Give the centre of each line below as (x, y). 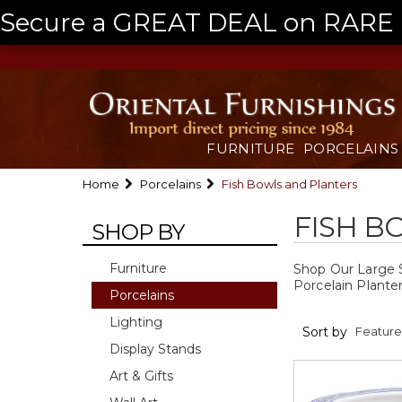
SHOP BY (138, 232)
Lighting (136, 322)
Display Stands (155, 349)
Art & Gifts (141, 376)
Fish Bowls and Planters (289, 184)
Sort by (325, 332)
